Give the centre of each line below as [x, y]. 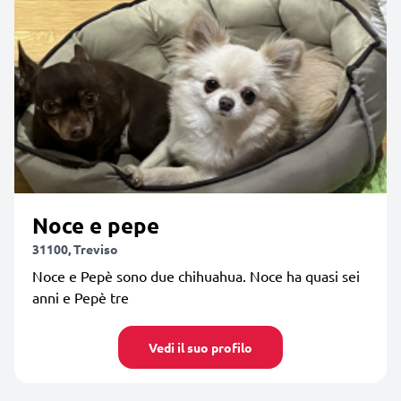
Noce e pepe [96, 225]
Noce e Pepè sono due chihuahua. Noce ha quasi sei [196, 275]
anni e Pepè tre [81, 297]
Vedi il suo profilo [200, 347]
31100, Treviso [75, 248]
